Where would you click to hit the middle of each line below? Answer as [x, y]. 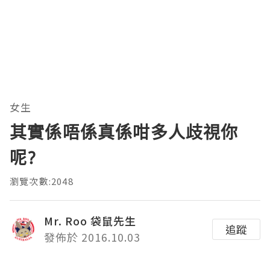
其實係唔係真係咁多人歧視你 [124, 132]
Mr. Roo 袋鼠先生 [90, 221]
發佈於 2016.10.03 [92, 237]
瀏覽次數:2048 [42, 181]
